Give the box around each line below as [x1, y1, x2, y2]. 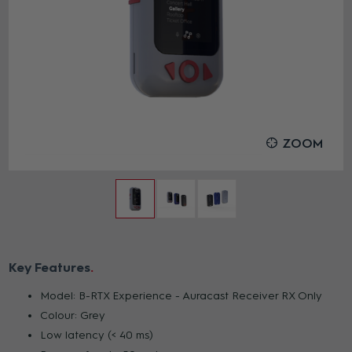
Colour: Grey [40, 309, 106, 323]
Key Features [9, 260, 91, 276]
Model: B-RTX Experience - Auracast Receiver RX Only [40, 289, 323, 303]
